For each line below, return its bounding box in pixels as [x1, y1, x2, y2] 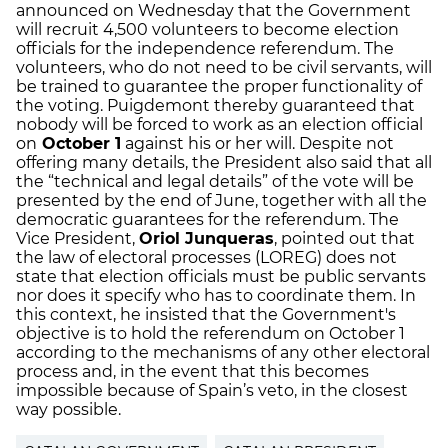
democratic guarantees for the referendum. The [16, 210, 399, 230]
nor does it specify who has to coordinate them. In [16, 286, 416, 306]
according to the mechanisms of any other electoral [16, 343, 430, 363]
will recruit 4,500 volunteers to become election [16, 20, 399, 40]
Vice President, [16, 229, 139, 249]
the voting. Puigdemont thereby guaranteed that [16, 96, 415, 116]
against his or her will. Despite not [121, 134, 394, 154]
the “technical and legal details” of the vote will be [16, 172, 414, 192]
